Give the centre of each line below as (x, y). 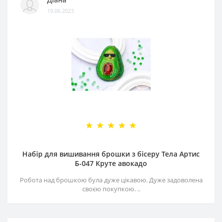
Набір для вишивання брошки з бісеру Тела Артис (111, 154)
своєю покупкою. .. (111, 189)
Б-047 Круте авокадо (111, 163)
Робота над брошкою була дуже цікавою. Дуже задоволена (111, 180)
